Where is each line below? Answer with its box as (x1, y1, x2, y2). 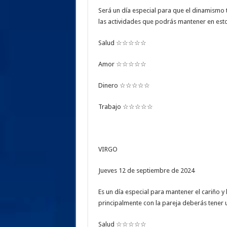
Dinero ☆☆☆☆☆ (98, 82, 150, 90)
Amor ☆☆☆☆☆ (98, 60, 146, 68)
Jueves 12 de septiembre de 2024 (98, 167, 195, 175)
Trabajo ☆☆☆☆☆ (98, 103, 153, 111)
